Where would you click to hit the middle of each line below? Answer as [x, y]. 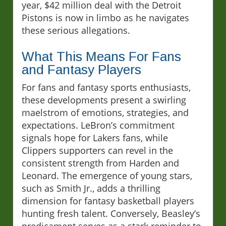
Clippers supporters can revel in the [97, 151]
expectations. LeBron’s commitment [98, 125]
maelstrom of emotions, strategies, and [105, 113]
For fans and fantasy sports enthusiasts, [106, 88]
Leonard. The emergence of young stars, [107, 176]
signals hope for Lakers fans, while [95, 138]
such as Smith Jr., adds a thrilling [91, 188]
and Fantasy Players [81, 70]
